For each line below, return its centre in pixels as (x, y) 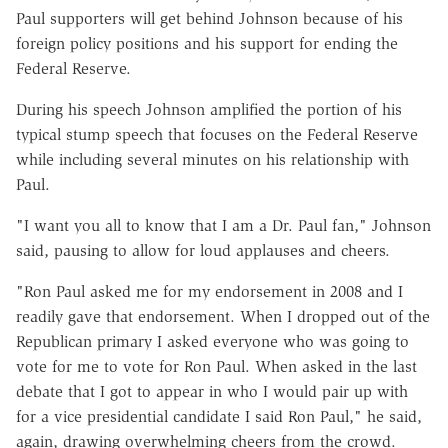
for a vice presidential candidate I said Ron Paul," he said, (219, 416)
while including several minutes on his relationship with (212, 159)
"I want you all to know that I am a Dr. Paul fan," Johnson (223, 225)
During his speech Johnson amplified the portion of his (209, 109)
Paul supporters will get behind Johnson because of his (209, 18)
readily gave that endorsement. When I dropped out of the (223, 316)
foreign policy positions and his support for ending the (207, 43)
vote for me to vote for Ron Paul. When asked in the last (216, 366)
